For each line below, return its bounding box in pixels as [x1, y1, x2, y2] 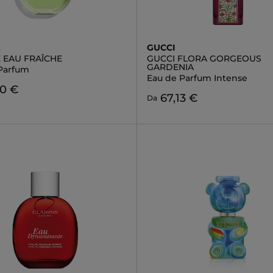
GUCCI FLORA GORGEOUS [146, 53, 261, 64]
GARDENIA [146, 62, 194, 73]
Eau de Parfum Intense [146, 73, 247, 83]
